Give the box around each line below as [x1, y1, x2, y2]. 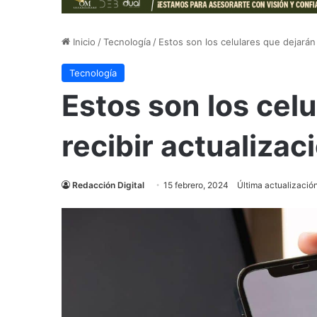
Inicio [70, 35, 96, 47]
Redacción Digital [72, 179, 144, 190]
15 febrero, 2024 [163, 179, 229, 190]
